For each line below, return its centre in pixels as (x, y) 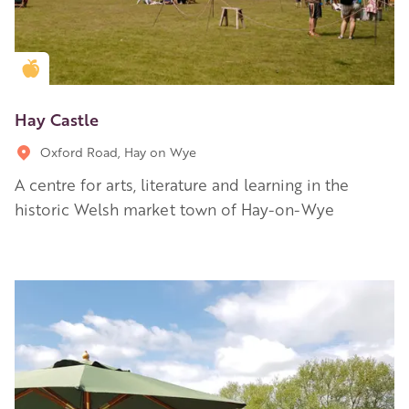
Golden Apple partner (102, 68)
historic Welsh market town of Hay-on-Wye (174, 209)
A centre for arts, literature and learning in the (182, 184)
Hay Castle (57, 118)
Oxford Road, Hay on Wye (118, 151)
